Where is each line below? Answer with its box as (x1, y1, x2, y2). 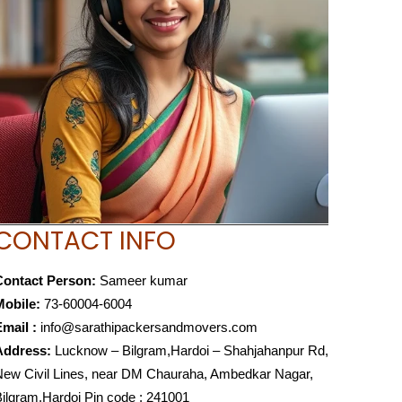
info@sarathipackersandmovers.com (39, 319, 258, 336)
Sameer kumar (95, 273, 188, 289)
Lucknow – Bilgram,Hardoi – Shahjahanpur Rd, (50, 343, 328, 359)
